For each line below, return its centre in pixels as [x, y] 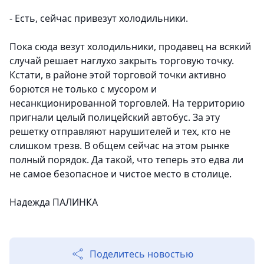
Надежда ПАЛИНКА [54, 202]
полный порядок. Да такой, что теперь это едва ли [126, 160]
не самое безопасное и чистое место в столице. [121, 174]
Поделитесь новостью [141, 254]
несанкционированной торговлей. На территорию [127, 103]
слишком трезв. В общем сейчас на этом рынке [119, 146]
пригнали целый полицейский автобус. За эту [115, 118]
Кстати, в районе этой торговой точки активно [118, 75]
